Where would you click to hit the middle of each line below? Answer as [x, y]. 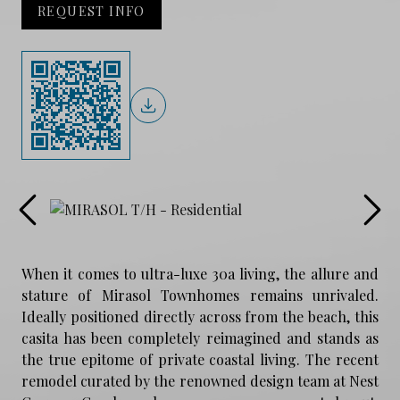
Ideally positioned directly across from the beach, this [200, 316]
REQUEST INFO [92, 11]
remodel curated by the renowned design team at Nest [200, 380]
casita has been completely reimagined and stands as [200, 337]
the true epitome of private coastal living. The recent [200, 359]
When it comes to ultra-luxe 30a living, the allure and [200, 273]
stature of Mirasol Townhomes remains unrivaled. [200, 295]
